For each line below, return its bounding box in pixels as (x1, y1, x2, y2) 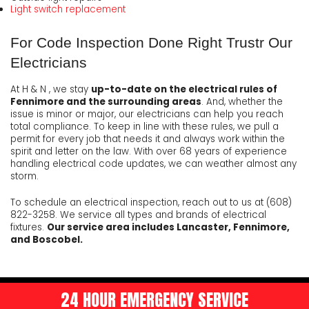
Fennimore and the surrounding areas (10, 95, 201, 109)
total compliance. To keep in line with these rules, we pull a (10, 120, 279, 134)
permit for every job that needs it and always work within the (10, 132, 285, 146)
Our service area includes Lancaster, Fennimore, (47, 221, 290, 235)
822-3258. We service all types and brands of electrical (10, 208, 266, 222)
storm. (10, 170, 39, 183)
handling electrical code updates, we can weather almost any (10, 157, 297, 171)
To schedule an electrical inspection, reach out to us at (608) (10, 196, 292, 210)
